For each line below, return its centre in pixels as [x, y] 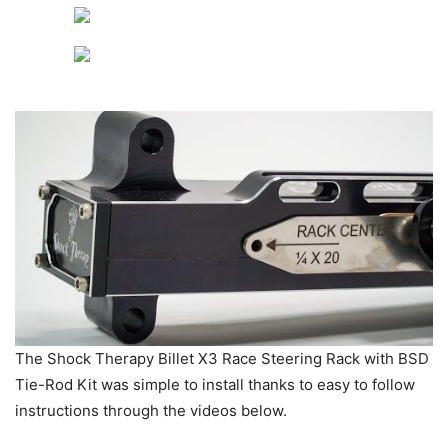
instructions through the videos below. [153, 410]
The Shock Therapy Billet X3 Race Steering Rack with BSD [222, 358]
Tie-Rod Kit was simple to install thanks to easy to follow [215, 384]
